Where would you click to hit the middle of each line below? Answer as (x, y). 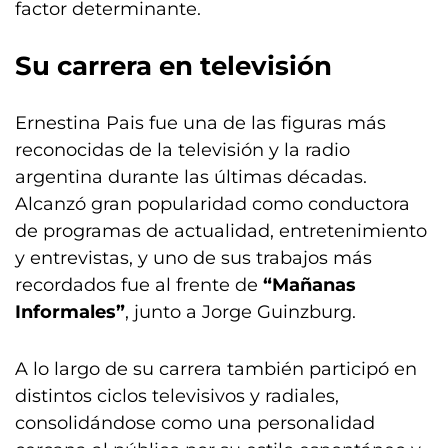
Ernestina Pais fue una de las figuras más (200, 123)
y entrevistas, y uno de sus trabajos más (193, 258)
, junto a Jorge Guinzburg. (240, 312)
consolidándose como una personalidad (195, 423)
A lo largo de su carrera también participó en (216, 369)
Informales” (70, 312)
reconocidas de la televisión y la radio (182, 150)
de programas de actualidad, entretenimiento (221, 231)
